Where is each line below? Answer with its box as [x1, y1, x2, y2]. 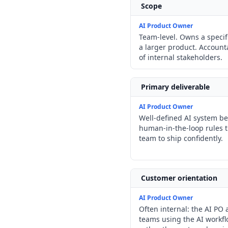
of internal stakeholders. [139, 52, 222, 62]
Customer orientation [141, 173, 217, 183]
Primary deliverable [141, 82, 210, 92]
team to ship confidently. [139, 133, 223, 143]
